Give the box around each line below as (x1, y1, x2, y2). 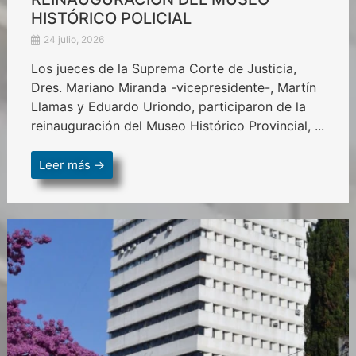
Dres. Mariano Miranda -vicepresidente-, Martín (30, 79, 316, 95)
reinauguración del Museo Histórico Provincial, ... (30, 117, 324, 133)
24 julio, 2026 (41, 33, 104, 45)
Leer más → (38, 157, 105, 172)
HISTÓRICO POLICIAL (30, 8, 192, 28)
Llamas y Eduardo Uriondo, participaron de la (30, 98, 306, 114)
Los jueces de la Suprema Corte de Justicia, (30, 60, 296, 76)
